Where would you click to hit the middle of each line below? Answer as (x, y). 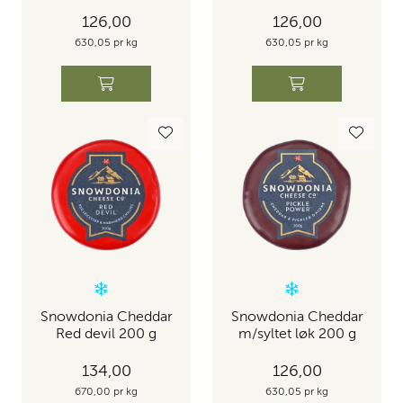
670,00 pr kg (106, 393)
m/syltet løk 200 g (297, 334)
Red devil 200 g (106, 334)
